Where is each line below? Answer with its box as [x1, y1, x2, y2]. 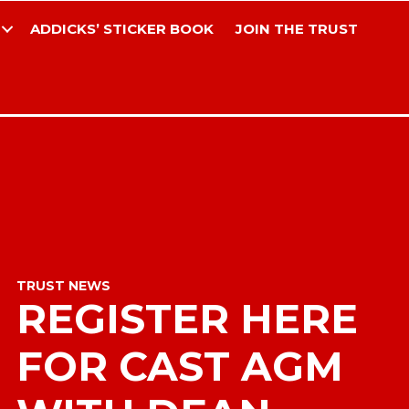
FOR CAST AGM [16, 341, 343, 391]
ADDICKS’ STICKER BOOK [29, 20, 214, 37]
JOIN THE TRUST [235, 20, 358, 37]
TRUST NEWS [16, 277, 110, 294]
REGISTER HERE [16, 293, 358, 343]
